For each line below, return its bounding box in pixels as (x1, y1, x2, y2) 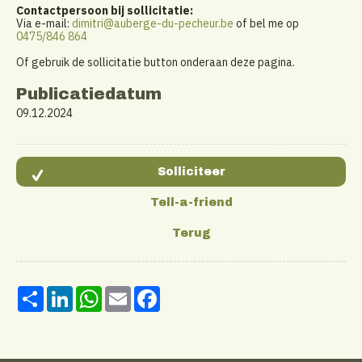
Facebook (160, 285, 208, 301)
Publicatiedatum (16, 85, 162, 103)
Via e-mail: (16, 16, 72, 32)
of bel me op (234, 16, 299, 32)
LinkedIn (73, 285, 116, 301)
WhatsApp (102, 285, 154, 301)
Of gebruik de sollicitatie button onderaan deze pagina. (16, 55, 295, 70)
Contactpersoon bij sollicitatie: (16, 3, 193, 19)
